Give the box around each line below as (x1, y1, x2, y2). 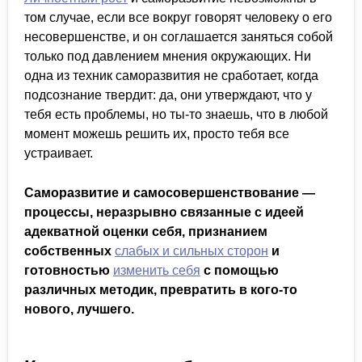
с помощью (200, 263, 279, 277)
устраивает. (24, 146, 93, 160)
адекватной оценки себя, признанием (24, 225, 267, 238)
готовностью (24, 263, 113, 277)
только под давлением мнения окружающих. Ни (24, 49, 311, 63)
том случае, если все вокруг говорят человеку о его (24, 11, 332, 24)
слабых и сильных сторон (115, 244, 268, 258)
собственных (24, 244, 115, 258)
